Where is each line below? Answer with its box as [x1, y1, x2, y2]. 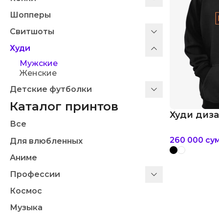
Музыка [10, 203, 43, 212]
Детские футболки [10, 85, 92, 94]
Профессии [10, 170, 60, 179]
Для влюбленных [10, 136, 83, 146]
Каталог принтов [10, 99, 118, 113]
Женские [20, 68, 57, 78]
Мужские [20, 59, 58, 68]
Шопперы [10, 10, 51, 20]
